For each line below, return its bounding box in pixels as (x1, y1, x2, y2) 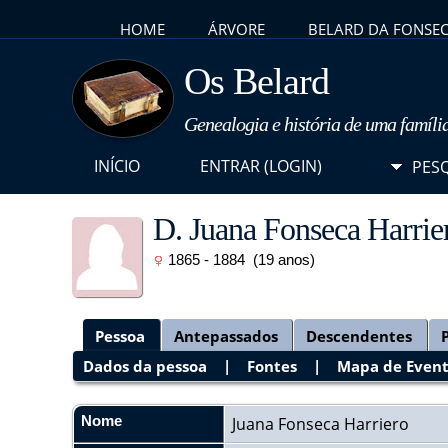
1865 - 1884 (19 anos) (164, 252, 315, 268)
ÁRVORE (208, 19, 265, 39)
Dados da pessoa (83, 355, 208, 376)
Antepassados (173, 325, 278, 346)
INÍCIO (94, 155, 140, 177)
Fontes (247, 355, 298, 376)
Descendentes (306, 325, 413, 346)
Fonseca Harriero (278, 412, 409, 435)
